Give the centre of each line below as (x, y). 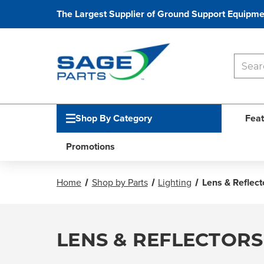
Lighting (175, 182)
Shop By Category (114, 118)
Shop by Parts (120, 182)
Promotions (90, 146)
